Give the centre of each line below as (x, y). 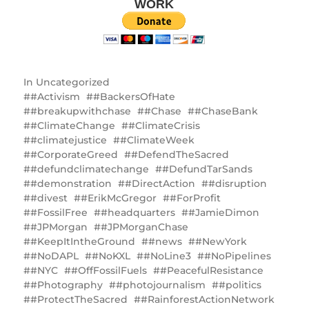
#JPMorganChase (144, 227)
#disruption (237, 183)
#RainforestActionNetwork (207, 299)
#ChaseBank (226, 111)
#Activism (55, 96)
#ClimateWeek (157, 140)
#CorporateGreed (74, 154)
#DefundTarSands (207, 169)
